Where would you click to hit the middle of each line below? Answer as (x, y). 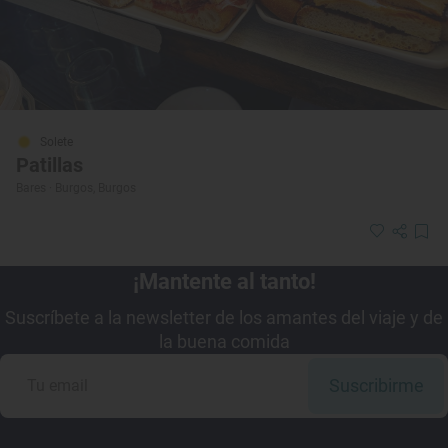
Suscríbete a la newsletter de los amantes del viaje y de (224, 318)
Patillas (49, 165)
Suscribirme (376, 386)
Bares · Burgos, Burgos (76, 188)
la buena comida (224, 342)
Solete (56, 142)
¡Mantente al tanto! (224, 282)
